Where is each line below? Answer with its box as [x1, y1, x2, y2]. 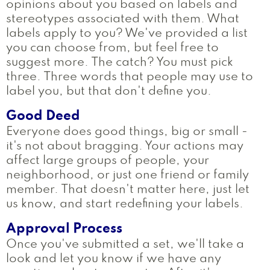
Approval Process [6, 223, 122, 236]
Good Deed [6, 110, 80, 122]
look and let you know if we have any [6, 254, 221, 265]
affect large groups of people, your [6, 155, 209, 167]
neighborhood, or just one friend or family [6, 170, 249, 181]
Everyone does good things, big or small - [6, 127, 248, 138]
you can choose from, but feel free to [6, 42, 219, 54]
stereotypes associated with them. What [6, 13, 239, 25]
